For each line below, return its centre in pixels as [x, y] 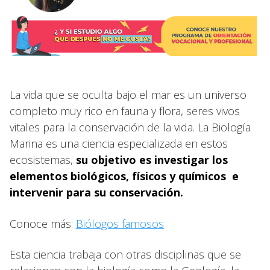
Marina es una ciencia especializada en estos [119, 143]
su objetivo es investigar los [152, 159]
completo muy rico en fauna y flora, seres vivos [125, 111]
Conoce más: [43, 223]
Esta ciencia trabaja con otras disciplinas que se [125, 254]
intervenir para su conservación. [98, 192]
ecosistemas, [43, 159]
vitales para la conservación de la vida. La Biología [130, 127]
